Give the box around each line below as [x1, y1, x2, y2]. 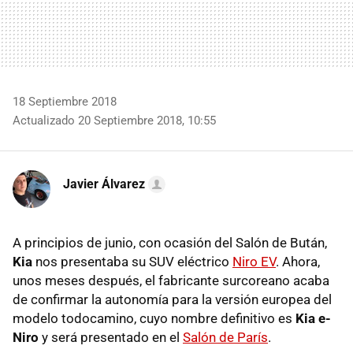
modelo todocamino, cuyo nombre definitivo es [13, 310, 295, 326]
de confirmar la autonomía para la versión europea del [13, 291, 332, 307]
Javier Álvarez [63, 176, 145, 191]
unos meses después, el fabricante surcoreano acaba [13, 272, 329, 288]
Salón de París [183, 329, 268, 345]
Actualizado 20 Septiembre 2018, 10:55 [13, 113, 216, 128]
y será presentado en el [39, 329, 183, 345]
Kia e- [295, 310, 331, 326]
